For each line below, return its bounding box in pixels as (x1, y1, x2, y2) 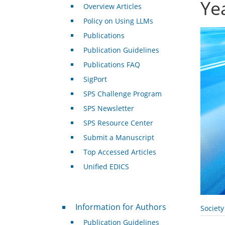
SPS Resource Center (83, 118, 153, 128)
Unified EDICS (83, 162, 129, 172)
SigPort (83, 74, 107, 84)
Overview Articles (83, 2, 142, 12)
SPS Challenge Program (83, 89, 162, 99)
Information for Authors (75, 201, 166, 213)
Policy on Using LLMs (83, 16, 153, 26)
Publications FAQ (83, 60, 140, 70)
